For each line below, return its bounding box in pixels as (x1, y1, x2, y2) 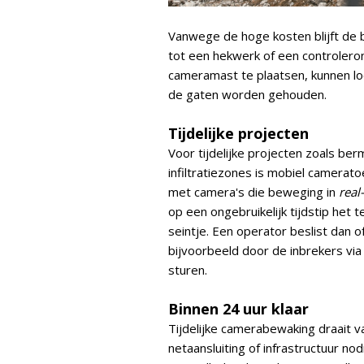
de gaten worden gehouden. (168, 86, 327, 102)
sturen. (168, 262, 207, 278)
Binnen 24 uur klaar (168, 299, 309, 318)
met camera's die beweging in (168, 184, 339, 200)
